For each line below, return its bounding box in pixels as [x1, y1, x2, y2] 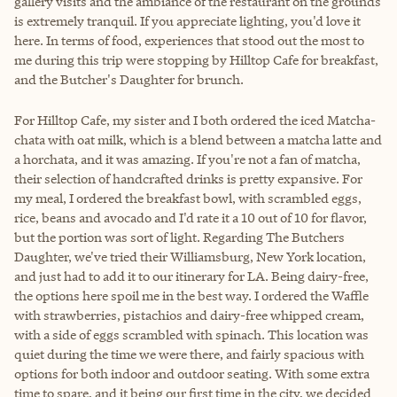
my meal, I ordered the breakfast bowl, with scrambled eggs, [14, 189, 362, 206]
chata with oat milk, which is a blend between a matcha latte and [14, 130, 382, 148]
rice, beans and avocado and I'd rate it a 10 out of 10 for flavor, [14, 208, 367, 226]
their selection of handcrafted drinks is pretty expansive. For [14, 169, 362, 187]
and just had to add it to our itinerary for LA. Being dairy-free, [14, 267, 369, 284]
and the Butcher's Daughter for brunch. [14, 70, 244, 88]
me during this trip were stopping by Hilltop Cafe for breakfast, [14, 51, 378, 68]
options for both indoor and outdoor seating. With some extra [14, 364, 370, 382]
